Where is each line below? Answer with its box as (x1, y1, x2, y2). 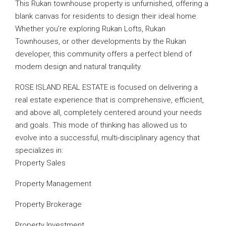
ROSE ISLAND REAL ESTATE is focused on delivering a (15, 83, 198, 92)
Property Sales (15, 158, 66, 167)
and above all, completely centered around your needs (15, 108, 202, 117)
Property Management (15, 179, 91, 188)
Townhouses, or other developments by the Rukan (15, 37, 186, 46)
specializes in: (15, 146, 63, 155)
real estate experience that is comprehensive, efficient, (15, 95, 204, 104)
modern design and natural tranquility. (15, 62, 142, 71)
